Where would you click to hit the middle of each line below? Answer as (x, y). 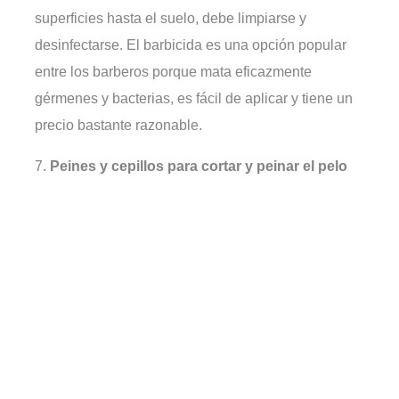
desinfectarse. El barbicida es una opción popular (191, 44)
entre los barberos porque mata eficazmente (174, 71)
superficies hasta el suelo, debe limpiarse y (171, 17)
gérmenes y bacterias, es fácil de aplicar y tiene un (194, 98)
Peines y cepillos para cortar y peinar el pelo (199, 166)
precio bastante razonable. (119, 124)
